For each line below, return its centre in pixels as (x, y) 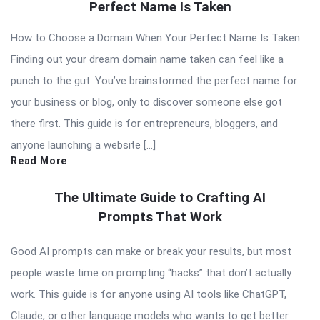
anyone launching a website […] (83, 145)
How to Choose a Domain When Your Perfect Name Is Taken (155, 37)
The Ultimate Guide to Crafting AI (160, 197)
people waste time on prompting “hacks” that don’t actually (151, 272)
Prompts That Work (160, 216)
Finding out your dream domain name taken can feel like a (147, 59)
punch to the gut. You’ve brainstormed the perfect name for (154, 80)
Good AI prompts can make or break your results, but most (151, 251)
